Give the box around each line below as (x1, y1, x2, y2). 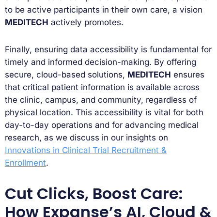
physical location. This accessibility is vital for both (5, 107, 203, 117)
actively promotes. (48, 17, 124, 27)
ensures (171, 69, 204, 79)
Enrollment (5, 157, 46, 168)
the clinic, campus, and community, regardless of (5, 94, 197, 105)
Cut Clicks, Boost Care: (5, 182, 183, 204)
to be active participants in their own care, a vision (5, 4, 202, 15)
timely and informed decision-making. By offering (5, 57, 196, 67)
